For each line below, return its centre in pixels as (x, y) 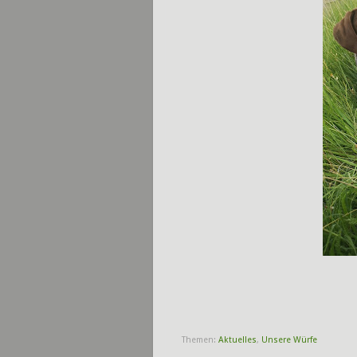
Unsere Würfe (289, 340)
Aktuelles (237, 340)
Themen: (200, 340)
